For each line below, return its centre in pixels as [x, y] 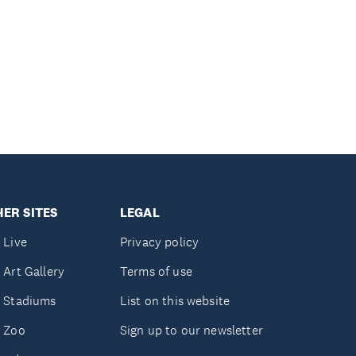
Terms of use [156, 271]
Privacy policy [159, 242]
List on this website [175, 301]
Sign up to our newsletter [191, 330]
